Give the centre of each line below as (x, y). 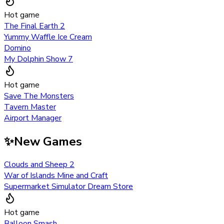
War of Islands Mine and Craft (56, 176)
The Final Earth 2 (34, 26)
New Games (48, 141)
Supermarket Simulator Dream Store (68, 187)
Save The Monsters (39, 96)
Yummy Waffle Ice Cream (48, 37)
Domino (17, 48)
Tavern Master (30, 107)
